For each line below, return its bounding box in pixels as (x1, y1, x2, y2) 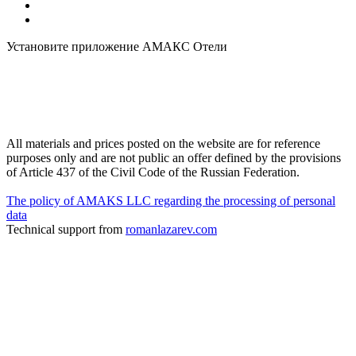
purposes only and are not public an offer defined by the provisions (6, 150, 341, 164)
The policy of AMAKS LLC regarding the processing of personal (6, 193, 335, 207)
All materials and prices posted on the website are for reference (6, 136, 320, 150)
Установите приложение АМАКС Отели (6, 39, 227, 53)
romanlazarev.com (126, 222, 217, 236)
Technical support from (6, 222, 126, 236)
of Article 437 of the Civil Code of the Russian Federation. (6, 164, 300, 179)
